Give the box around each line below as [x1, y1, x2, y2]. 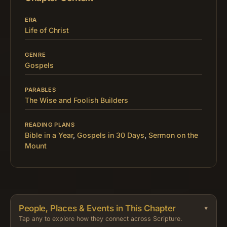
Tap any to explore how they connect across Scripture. [19, 215, 182, 223]
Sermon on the [148, 131, 198, 140]
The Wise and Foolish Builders [25, 96, 128, 105]
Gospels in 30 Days [77, 131, 144, 140]
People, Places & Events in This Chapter [19, 203, 176, 214]
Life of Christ [25, 26, 69, 35]
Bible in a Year [25, 131, 73, 140]
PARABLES [25, 86, 56, 94]
